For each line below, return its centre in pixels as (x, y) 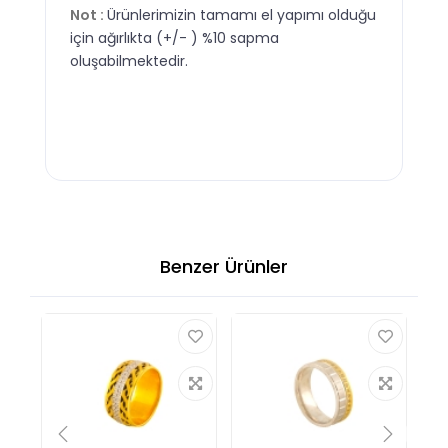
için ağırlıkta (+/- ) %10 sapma (174, 37)
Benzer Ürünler (224, 266)
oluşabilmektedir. (129, 60)
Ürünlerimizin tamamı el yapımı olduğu (241, 14)
